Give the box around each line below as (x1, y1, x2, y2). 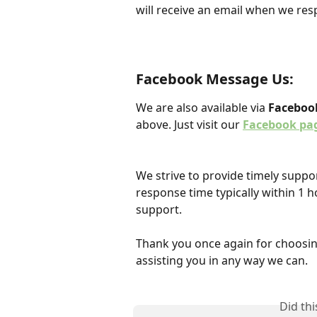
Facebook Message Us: (136, 69, 294, 88)
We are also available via (136, 99, 268, 115)
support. (136, 202, 182, 218)
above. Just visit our (136, 116, 243, 132)
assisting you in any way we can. (136, 253, 308, 269)
